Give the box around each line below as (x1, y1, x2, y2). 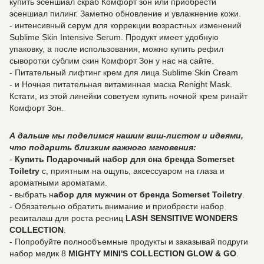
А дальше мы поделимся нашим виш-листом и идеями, (9, 131, 243, 140)
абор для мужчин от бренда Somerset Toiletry (54, 190, 242, 199)
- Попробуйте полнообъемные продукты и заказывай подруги (9, 237, 248, 246)
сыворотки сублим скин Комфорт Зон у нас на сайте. (9, 56, 214, 65)
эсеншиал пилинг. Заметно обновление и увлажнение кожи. (9, 9, 241, 18)
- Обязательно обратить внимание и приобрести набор (9, 202, 224, 211)
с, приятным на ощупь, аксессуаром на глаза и (39, 166, 225, 176)
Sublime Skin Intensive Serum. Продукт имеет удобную (9, 32, 219, 42)
